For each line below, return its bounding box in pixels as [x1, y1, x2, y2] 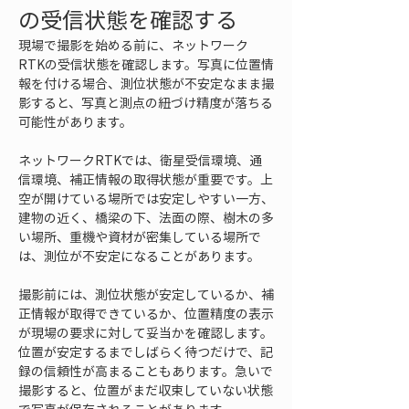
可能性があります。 [18, 112, 132, 131]
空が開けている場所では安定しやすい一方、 [18, 189, 274, 207]
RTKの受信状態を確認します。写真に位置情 [18, 55, 274, 73]
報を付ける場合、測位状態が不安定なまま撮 [18, 74, 274, 92]
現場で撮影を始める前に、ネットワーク [18, 36, 248, 54]
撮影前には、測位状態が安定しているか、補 [18, 285, 274, 303]
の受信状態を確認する [18, 3, 237, 36]
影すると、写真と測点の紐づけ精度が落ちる [18, 93, 273, 111]
